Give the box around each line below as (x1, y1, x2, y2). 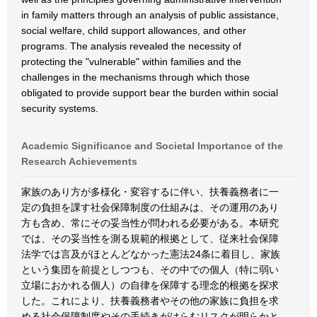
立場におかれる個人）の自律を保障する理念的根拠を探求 (21, 279, 279, 291)
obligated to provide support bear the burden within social (21, 87, 278, 98)
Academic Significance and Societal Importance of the (21, 140, 283, 151)
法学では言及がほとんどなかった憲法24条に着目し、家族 (21, 248, 280, 260)
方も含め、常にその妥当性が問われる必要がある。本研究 (21, 217, 279, 229)
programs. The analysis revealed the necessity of (21, 40, 241, 52)
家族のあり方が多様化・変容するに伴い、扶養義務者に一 (21, 186, 279, 197)
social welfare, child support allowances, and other (21, 25, 246, 36)
